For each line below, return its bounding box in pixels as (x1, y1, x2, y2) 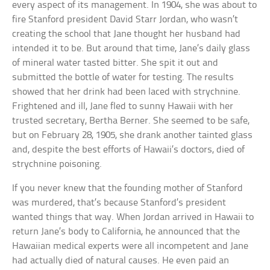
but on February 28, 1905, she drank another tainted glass (12, 130, 253, 141)
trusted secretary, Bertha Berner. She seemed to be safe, (12, 116, 250, 127)
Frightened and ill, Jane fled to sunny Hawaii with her (12, 101, 234, 112)
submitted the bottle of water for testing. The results (12, 72, 234, 83)
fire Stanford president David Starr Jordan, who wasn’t (12, 14, 239, 25)
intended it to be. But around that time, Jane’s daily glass (12, 43, 251, 54)
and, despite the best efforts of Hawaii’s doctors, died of (12, 145, 245, 155)
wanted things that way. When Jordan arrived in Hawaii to (12, 212, 254, 223)
